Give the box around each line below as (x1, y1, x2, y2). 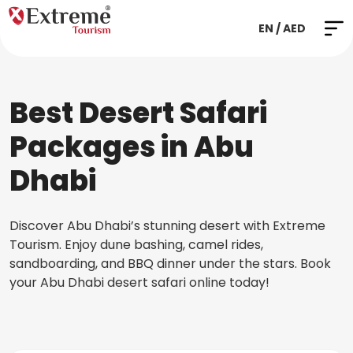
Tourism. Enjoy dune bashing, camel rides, (9, 236, 263, 254)
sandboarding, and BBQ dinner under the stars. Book (9, 255, 331, 273)
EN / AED (258, 20, 306, 36)
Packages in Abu (9, 127, 254, 167)
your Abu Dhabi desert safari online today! (9, 273, 269, 292)
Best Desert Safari (9, 93, 267, 133)
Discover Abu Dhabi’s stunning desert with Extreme (9, 217, 325, 235)
